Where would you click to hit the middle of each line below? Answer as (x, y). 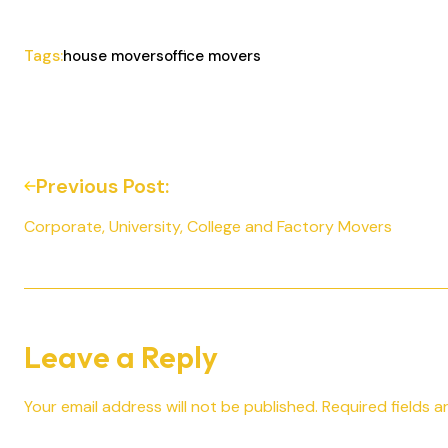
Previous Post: (102, 186)
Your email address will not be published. (171, 406)
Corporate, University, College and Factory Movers (208, 226)
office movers (212, 55)
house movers (113, 55)
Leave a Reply (121, 357)
